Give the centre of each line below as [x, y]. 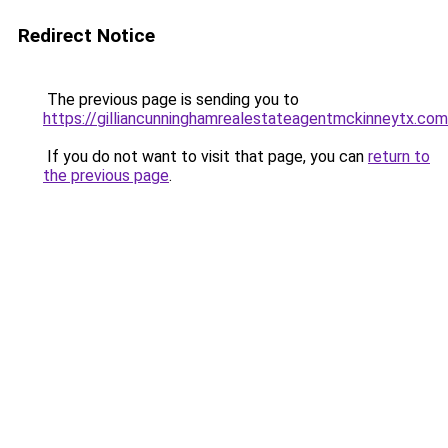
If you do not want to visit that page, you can [205, 156]
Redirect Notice [86, 35]
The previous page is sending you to [171, 99]
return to [399, 156]
